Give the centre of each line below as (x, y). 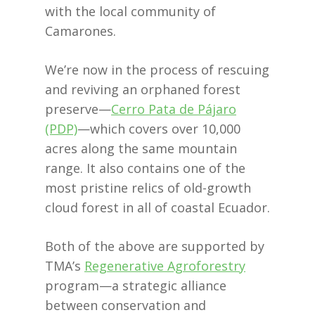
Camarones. (81, 31)
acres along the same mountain (141, 149)
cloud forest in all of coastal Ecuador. (157, 208)
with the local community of (130, 12)
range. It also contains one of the (145, 168)
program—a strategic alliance (136, 286)
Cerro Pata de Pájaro (174, 109)
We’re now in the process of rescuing (157, 70)
